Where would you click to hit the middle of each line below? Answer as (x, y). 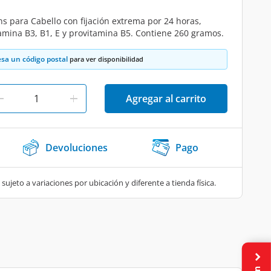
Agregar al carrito (166, 99)
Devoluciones (77, 148)
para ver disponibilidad (106, 59)
